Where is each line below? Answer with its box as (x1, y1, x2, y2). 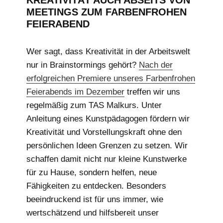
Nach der (138, 60, 173, 70)
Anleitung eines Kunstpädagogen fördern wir (26, 113, 190, 123)
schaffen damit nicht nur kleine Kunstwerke (26, 154, 187, 164)
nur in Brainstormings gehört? (26, 60, 139, 70)
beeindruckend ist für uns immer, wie (26, 194, 163, 204)
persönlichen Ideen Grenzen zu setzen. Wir (26, 140, 188, 150)
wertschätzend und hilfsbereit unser (26, 208, 159, 218)
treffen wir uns (124, 87, 180, 97)
